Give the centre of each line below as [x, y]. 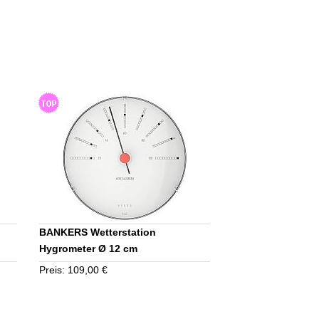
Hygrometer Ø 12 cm [89, 249]
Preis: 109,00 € [74, 270]
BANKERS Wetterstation [98, 232]
